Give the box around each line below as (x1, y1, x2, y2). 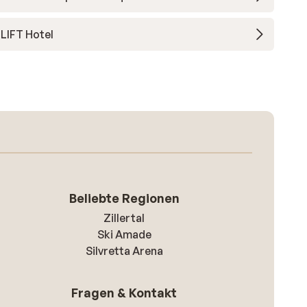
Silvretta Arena (85, 244, 163, 258)
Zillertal (103, 211, 145, 225)
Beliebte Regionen (69, 191, 180, 206)
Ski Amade (97, 228, 151, 241)
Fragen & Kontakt (71, 285, 177, 300)
